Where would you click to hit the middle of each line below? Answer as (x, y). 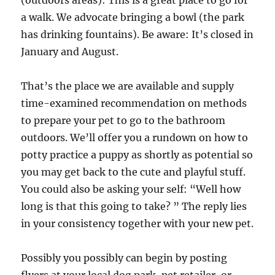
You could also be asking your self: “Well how (131, 189)
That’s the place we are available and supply (128, 86)
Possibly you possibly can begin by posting (124, 258)
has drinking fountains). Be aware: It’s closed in (137, 34)
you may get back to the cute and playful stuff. (134, 172)
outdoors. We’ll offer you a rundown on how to (135, 137)
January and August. (70, 52)
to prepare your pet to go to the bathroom (123, 120)
